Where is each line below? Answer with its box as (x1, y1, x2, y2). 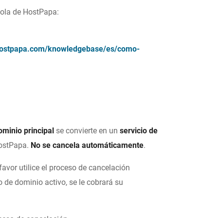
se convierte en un (54, 126, 120, 136)
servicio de (120, 126, 158, 136)
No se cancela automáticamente (31, 141, 144, 150)
